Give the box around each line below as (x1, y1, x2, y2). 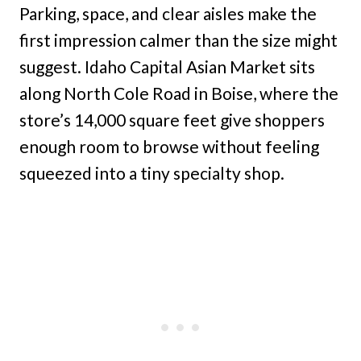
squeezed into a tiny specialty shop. (19, 163, 284, 184)
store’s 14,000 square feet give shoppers (19, 110, 325, 131)
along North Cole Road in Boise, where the (19, 83, 338, 104)
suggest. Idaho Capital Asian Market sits (19, 56, 315, 77)
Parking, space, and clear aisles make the (19, 3, 317, 24)
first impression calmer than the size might (19, 30, 338, 51)
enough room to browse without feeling (19, 136, 319, 157)
